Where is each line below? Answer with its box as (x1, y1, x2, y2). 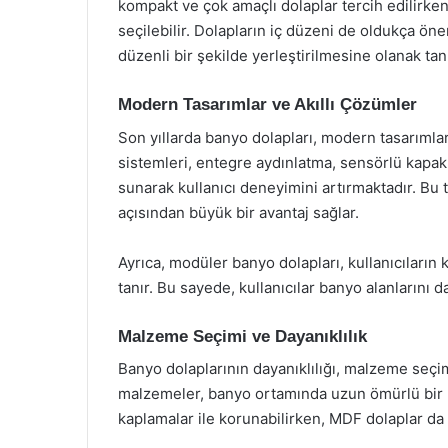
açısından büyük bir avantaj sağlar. (118, 202, 359, 222)
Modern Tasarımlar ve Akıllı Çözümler (118, 95, 417, 114)
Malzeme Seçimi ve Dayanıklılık (118, 326, 367, 346)
